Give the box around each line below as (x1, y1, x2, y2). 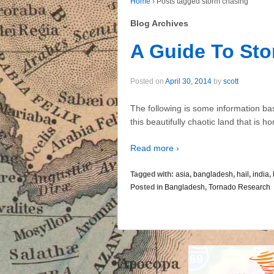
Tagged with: (130, 170, 176, 179)
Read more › (130, 143, 179, 154)
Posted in (130, 183, 165, 192)
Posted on (130, 77, 165, 86)
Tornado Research (209, 183, 270, 192)
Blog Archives (130, 18, 188, 28)
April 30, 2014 (165, 77, 212, 86)
